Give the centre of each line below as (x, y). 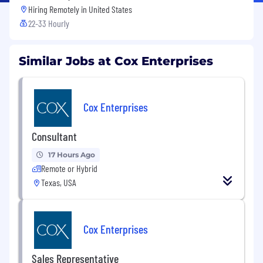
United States (110, 9)
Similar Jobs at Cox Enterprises (116, 61)
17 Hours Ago (72, 154)
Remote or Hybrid (69, 168)
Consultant (54, 136)
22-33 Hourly (49, 23)
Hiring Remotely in (58, 9)
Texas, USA (59, 182)
